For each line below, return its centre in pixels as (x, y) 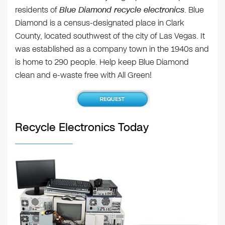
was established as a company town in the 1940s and (112, 49)
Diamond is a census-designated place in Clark (100, 23)
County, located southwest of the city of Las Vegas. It (110, 36)
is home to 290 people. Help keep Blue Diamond (102, 62)
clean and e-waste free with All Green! (83, 75)
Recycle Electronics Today (82, 128)
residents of (37, 10)
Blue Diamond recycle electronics (122, 10)
